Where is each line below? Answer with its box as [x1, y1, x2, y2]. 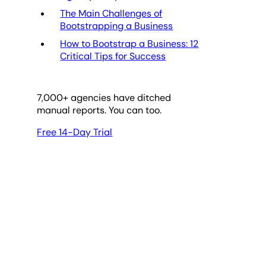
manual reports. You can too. [37, 103, 162, 116]
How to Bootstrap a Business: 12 [60, 37, 199, 50]
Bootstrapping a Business [60, 19, 173, 32]
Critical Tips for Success [60, 49, 166, 62]
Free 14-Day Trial [37, 125, 113, 138]
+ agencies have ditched [63, 91, 172, 104]
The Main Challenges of [60, 7, 163, 20]
